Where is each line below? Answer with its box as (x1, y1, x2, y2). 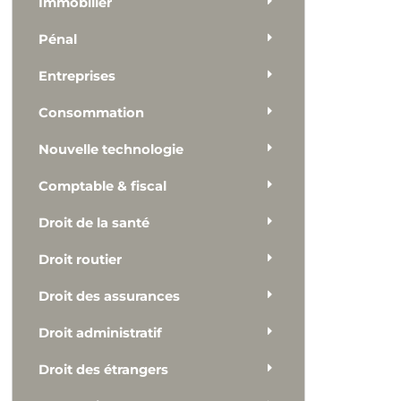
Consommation (38, 104, 145, 121)
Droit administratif (38, 325, 163, 342)
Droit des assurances (38, 288, 181, 305)
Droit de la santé (38, 215, 150, 232)
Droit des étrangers (38, 362, 169, 379)
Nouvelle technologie (38, 141, 184, 158)
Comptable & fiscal (38, 177, 167, 194)
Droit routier (38, 252, 123, 269)
